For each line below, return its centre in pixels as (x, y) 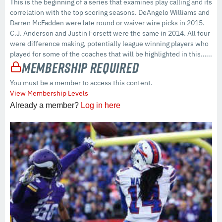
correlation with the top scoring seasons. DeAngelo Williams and (110, 12)
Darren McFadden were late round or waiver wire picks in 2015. (107, 23)
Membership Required (81, 67)
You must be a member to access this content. (81, 83)
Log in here (101, 106)
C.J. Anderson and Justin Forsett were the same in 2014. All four (110, 33)
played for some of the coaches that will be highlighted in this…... (111, 54)
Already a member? (45, 106)
